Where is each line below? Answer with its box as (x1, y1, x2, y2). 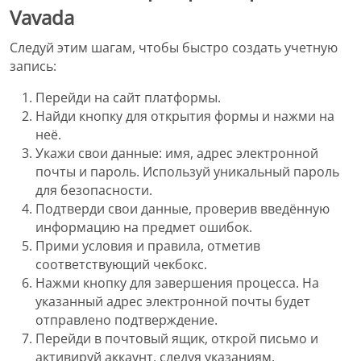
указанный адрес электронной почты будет (35, 293, 310, 311)
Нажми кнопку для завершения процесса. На (35, 274, 319, 293)
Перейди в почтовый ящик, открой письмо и (35, 330, 318, 348)
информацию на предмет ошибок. (35, 218, 252, 237)
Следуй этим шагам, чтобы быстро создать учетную (10, 39, 338, 57)
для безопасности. (35, 181, 152, 200)
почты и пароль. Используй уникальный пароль (35, 163, 339, 181)
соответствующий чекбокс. (35, 255, 207, 274)
